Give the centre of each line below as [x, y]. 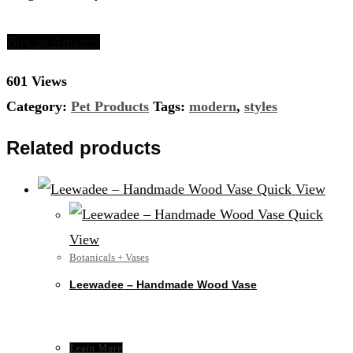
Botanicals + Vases [109, 257]
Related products [84, 147]
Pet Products [110, 106]
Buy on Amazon [54, 42]
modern [213, 106]
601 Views [37, 81]
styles [261, 106]
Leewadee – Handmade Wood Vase [163, 285]
